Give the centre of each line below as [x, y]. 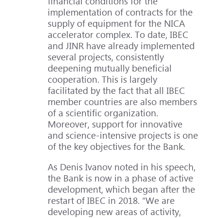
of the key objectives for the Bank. [117, 146]
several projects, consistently [106, 56]
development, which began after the [122, 189]
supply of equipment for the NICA [117, 23]
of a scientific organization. [103, 112]
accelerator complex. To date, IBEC [118, 34]
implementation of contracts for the [120, 12]
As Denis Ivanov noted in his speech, [122, 166]
